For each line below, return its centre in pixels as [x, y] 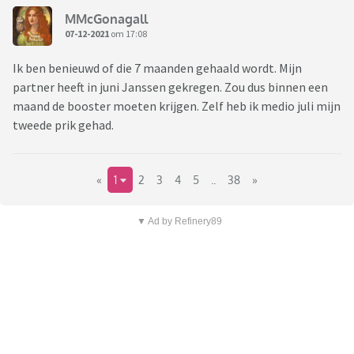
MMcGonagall [106, 19]
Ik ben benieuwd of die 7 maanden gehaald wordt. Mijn [157, 68]
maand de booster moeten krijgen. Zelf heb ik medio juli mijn [177, 106]
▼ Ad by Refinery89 [179, 222]
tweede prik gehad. [63, 125]
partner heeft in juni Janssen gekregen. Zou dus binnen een [170, 87]
